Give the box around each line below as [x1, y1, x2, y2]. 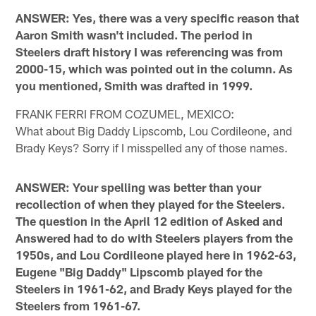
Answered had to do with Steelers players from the [16, 231, 293, 245]
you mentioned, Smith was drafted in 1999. [16, 78, 253, 93]
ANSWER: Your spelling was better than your [16, 180, 262, 195]
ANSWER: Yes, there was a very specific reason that [16, 11, 300, 25]
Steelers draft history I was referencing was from [16, 44, 284, 59]
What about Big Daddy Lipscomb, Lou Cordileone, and [16, 123, 293, 138]
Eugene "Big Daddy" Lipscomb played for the [16, 265, 263, 279]
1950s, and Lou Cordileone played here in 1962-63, [16, 248, 297, 262]
